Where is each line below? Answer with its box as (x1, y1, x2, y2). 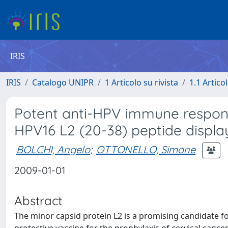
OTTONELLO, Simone (96, 142, 195, 156)
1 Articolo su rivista (105, 77, 178, 88)
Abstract (14, 193, 62, 208)
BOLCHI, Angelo (16, 142, 90, 156)
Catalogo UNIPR (32, 77, 94, 88)
